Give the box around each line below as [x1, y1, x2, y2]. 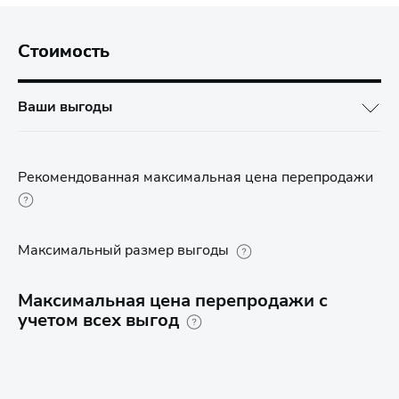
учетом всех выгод [18, 308, 179, 332]
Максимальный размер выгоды [18, 240, 229, 260]
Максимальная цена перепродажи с [18, 289, 328, 313]
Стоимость [18, 39, 110, 63]
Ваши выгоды [18, 97, 112, 117]
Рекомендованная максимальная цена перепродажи [18, 167, 373, 187]
